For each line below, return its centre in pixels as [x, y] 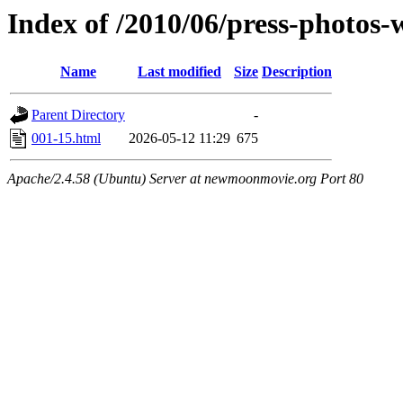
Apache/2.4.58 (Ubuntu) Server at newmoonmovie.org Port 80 [185, 179]
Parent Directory [78, 115]
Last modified [179, 72]
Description [297, 72]
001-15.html [66, 139]
